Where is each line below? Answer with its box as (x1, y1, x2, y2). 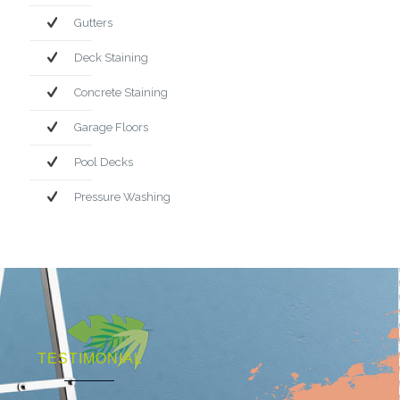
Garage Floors (74, 120, 148, 134)
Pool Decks (74, 154, 133, 169)
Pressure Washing (74, 189, 171, 204)
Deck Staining (74, 50, 148, 64)
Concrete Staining (74, 85, 168, 99)
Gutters (74, 15, 112, 29)
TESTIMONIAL (37, 350, 144, 366)
